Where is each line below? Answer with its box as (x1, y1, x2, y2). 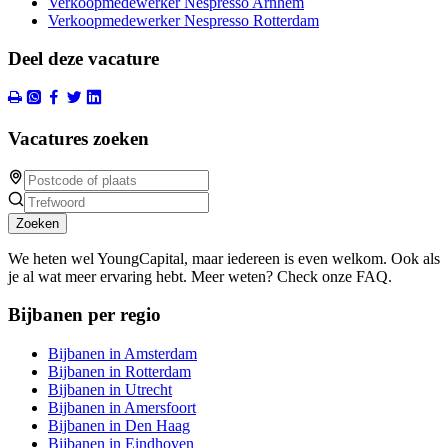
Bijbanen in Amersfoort (48, 399, 196, 417)
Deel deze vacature (8, 48, 159, 70)
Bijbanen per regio (8, 304, 161, 326)
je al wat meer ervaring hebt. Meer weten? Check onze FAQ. (8, 267, 392, 285)
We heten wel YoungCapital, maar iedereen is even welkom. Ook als (8, 249, 440, 267)
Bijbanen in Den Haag (48, 417, 190, 435)
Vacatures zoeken (8, 127, 149, 149)
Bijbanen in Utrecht (48, 381, 172, 399)
